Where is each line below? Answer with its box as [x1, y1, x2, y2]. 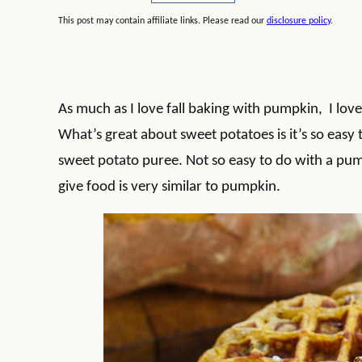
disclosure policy [267, 16, 330, 26]
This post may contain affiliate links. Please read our [58, 16, 267, 26]
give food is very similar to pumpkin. [58, 179, 280, 195]
